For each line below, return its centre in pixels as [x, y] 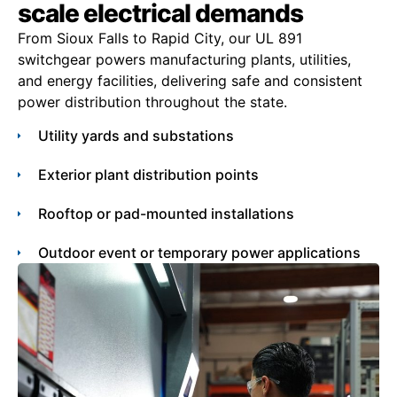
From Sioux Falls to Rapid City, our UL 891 [160, 38]
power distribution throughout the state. [152, 101]
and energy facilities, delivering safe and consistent [190, 80]
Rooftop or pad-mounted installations [166, 214]
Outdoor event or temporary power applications [199, 253]
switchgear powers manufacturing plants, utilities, [184, 59]
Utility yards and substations [136, 136]
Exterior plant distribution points [148, 175]
